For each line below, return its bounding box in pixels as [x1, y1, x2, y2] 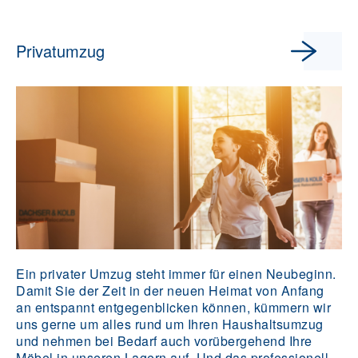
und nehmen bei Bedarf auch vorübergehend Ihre [16, 332, 312, 351]
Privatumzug [16, 39, 105, 63]
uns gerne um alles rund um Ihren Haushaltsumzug [16, 315, 324, 334]
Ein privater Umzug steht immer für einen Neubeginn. [16, 265, 336, 284]
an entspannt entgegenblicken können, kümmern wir [16, 298, 331, 317]
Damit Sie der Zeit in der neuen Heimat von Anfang [16, 281, 324, 300]
